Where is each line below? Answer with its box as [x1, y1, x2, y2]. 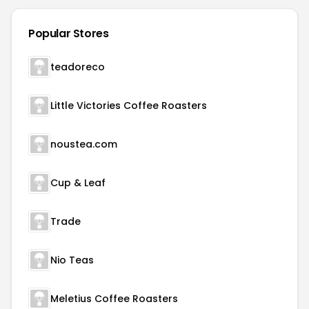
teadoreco [50, 60, 105, 74]
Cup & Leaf [50, 176, 106, 190]
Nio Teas [50, 253, 94, 267]
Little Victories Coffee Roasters [50, 99, 207, 112]
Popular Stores [28, 26, 109, 41]
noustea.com [50, 137, 117, 151]
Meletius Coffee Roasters [50, 292, 178, 306]
